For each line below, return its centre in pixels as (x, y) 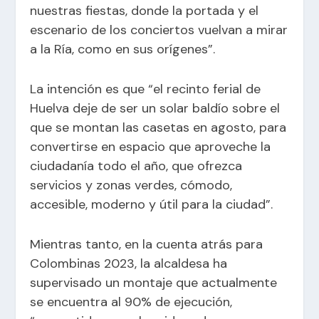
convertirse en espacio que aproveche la (151, 146)
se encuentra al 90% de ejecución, (131, 302)
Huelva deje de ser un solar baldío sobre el (155, 108)
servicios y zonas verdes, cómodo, (131, 185)
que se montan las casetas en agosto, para (158, 127)
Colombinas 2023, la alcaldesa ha (129, 263)
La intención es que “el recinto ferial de (146, 89)
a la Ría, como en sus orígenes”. (123, 49)
